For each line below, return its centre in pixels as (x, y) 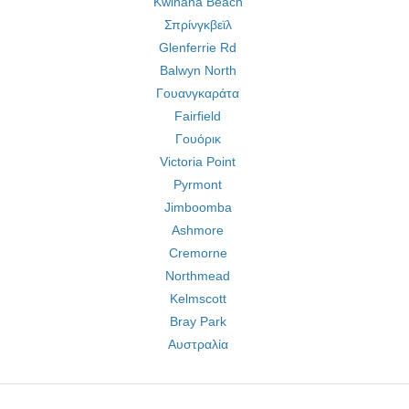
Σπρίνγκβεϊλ (198, 25)
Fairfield (198, 116)
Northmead (198, 276)
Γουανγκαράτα (198, 93)
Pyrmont (198, 184)
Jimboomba (198, 207)
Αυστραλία (198, 344)
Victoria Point (198, 162)
